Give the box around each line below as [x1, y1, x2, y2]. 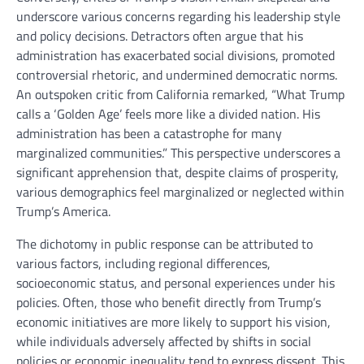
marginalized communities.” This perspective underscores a [16, 142, 340, 162]
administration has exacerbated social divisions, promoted [16, 45, 335, 65]
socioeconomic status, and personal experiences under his [16, 272, 335, 292]
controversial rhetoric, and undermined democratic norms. [16, 64, 337, 84]
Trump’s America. [16, 201, 110, 221]
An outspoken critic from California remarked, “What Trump [16, 84, 344, 104]
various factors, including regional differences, [16, 253, 271, 273]
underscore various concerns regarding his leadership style [16, 6, 340, 26]
